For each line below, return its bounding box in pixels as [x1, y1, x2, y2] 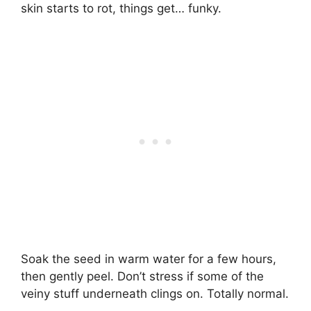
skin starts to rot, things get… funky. [21, 1, 221, 15]
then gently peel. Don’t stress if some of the [21, 269, 264, 283]
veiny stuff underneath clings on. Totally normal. [21, 286, 289, 301]
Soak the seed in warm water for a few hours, [21, 251, 276, 266]
